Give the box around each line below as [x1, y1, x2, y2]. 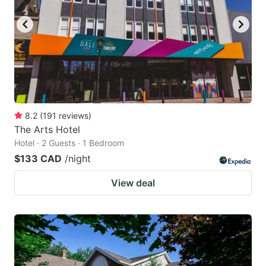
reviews [59, 110, 88, 121]
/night [65, 153, 91, 165]
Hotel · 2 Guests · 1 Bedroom [14, 138, 124, 148]
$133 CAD [14, 153, 62, 165]
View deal [111, 177, 155, 189]
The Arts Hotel [14, 123, 80, 136]
